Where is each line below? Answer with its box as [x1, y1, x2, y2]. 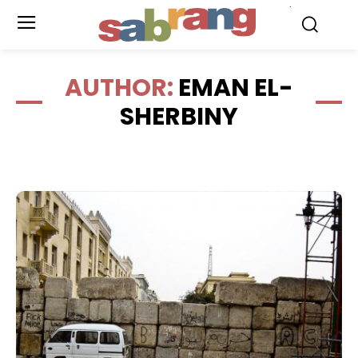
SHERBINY [120, 100, 238, 133]
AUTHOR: [65, 71, 178, 105]
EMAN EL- [178, 71, 293, 105]
